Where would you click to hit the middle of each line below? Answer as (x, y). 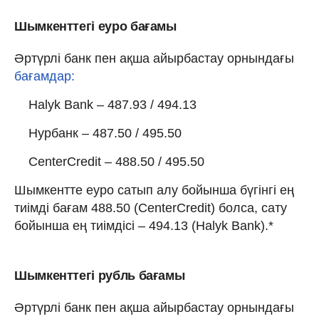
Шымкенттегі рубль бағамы (100, 275)
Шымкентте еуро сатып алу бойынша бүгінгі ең (154, 190)
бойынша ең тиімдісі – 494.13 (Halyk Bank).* (144, 225)
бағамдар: (45, 76)
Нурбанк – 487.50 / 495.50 (105, 133)
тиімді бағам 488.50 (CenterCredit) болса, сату (151, 208)
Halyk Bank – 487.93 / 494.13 (113, 104)
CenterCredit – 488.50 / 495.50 (116, 161)
